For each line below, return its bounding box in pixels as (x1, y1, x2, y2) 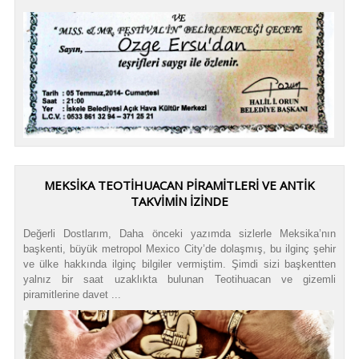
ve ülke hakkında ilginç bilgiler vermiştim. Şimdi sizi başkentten (22, 258, 337, 271)
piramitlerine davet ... (22, 288, 121, 301)
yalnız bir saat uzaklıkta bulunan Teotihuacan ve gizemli (22, 273, 337, 286)
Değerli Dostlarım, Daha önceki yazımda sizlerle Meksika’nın (22, 228, 337, 240)
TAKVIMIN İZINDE (131, 193, 228, 210)
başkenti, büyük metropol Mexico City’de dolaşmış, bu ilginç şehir (22, 243, 337, 256)
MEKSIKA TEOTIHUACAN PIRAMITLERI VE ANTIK (44, 177, 315, 194)
